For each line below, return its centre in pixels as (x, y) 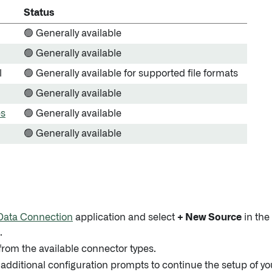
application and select (125, 217)
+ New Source (209, 217)
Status (39, 13)
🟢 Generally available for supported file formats (131, 73)
